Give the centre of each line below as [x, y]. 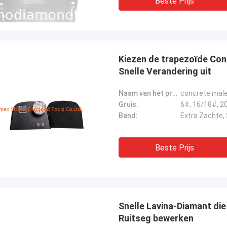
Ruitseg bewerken [156, 218]
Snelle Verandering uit [165, 71]
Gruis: [128, 104]
